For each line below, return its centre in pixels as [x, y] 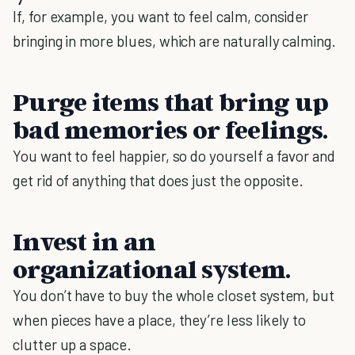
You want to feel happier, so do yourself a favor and [174, 156]
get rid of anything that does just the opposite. [158, 180]
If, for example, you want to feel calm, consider [161, 16]
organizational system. [152, 269]
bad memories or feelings [168, 129]
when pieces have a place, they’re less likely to [160, 320]
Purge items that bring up [171, 101]
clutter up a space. [72, 344]
